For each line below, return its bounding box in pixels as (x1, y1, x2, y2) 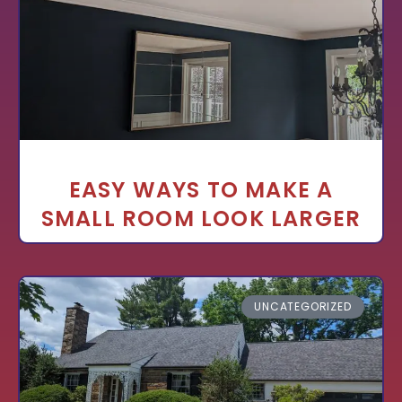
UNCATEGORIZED (254, 298, 352, 314)
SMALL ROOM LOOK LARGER (40, 203, 362, 233)
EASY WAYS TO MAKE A (68, 174, 334, 205)
